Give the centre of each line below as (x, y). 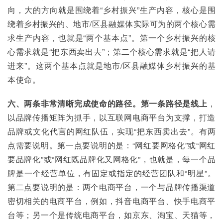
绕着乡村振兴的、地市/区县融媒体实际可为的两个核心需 (111, 24)
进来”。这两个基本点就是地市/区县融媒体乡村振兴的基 (111, 65)
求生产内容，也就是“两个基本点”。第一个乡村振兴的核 (111, 38)
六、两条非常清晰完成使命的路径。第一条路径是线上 (108, 103)
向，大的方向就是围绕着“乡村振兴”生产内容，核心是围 (111, 10)
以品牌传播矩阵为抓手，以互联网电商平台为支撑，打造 (111, 117)
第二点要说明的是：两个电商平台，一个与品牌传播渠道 (111, 187)
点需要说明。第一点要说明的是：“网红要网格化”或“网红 (111, 145)
